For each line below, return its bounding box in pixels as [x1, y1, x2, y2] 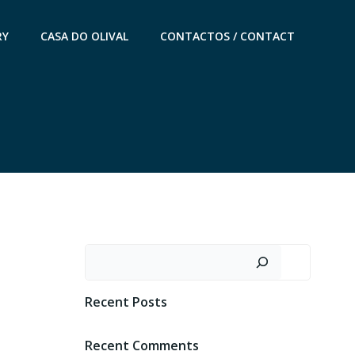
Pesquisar [84, 245, 143, 262]
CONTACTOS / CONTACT [160, 28, 295, 44]
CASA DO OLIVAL [40, 28, 128, 44]
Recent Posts [84, 293, 167, 311]
